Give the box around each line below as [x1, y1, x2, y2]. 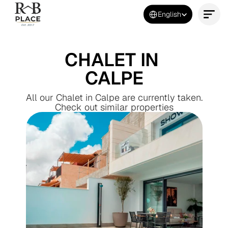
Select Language [143, 4, 190, 12]
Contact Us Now [77, 26, 145, 39]
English [158, 9, 181, 19]
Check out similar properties [54, 101, 174, 113]
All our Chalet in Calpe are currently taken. [25, 92, 203, 103]
